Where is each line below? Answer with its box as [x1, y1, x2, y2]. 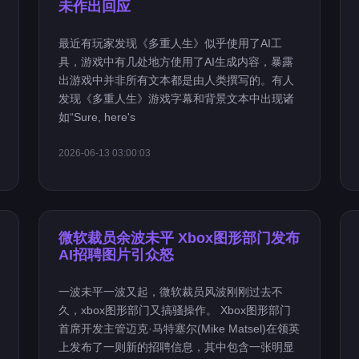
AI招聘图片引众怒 [58, 247, 175, 263]
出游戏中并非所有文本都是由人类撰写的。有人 [58, 74, 295, 87]
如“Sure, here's [58, 111, 136, 123]
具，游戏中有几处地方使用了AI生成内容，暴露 [58, 55, 294, 68]
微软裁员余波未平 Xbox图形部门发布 [58, 230, 301, 246]
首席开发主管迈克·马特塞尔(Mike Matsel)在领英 [58, 322, 301, 335]
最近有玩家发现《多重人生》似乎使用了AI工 [58, 37, 283, 50]
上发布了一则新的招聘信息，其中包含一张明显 [58, 341, 295, 353]
